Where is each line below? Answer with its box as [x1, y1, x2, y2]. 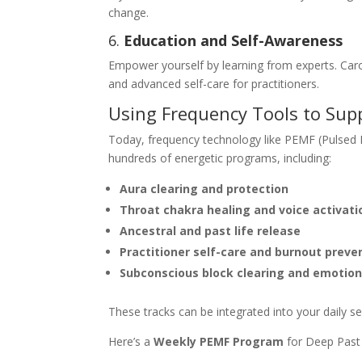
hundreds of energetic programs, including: [108, 149, 332, 166]
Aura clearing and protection [120, 180, 289, 196]
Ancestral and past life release [120, 222, 301, 238]
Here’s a [108, 333, 154, 349]
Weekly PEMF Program [154, 333, 284, 349]
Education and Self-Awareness [124, 30, 343, 50]
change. [108, 4, 149, 20]
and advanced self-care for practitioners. [108, 75, 320, 91]
